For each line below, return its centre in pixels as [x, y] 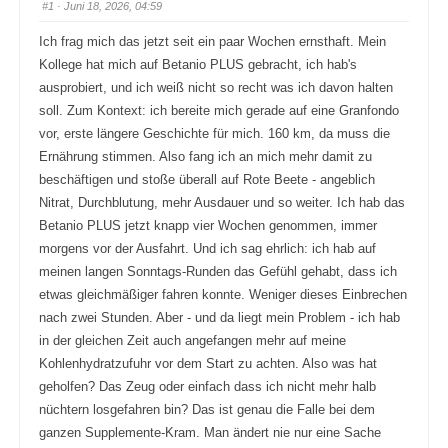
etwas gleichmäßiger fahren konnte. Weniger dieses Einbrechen [222, 294]
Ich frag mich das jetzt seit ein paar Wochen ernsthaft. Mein [212, 41]
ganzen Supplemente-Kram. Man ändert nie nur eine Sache [209, 432]
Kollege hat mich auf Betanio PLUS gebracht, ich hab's [197, 64]
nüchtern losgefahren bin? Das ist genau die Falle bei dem [206, 409]
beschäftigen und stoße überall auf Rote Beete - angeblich [206, 179]
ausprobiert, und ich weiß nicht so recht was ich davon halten [215, 87]
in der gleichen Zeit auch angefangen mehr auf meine [192, 340]
